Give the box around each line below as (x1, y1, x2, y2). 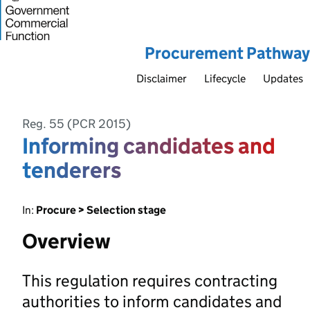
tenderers (22, 156, 121, 184)
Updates (263, 71, 303, 85)
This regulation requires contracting (22, 270, 277, 291)
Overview (22, 228, 111, 254)
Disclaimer (136, 71, 187, 85)
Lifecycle (204, 71, 246, 85)
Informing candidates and (22, 131, 275, 160)
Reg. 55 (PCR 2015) (22, 116, 131, 131)
